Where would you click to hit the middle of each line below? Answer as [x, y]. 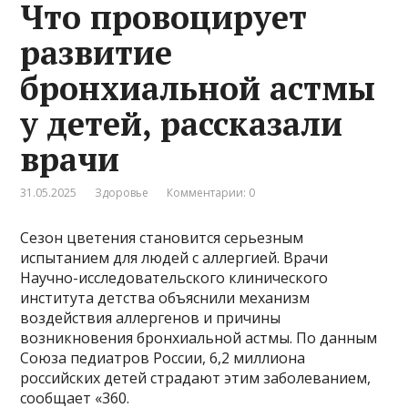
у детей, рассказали [182, 124]
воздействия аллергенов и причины [151, 318]
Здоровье [122, 193]
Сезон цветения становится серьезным [162, 238]
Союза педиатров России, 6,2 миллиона [163, 358]
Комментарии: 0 [211, 193]
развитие [97, 53]
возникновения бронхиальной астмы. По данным [199, 338]
